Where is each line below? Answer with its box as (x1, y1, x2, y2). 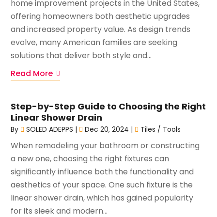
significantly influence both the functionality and (11, 166, 194, 177)
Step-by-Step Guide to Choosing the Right (11, 100, 206, 112)
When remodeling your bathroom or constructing (11, 139, 200, 151)
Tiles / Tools (140, 124, 181, 134)
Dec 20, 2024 (85, 124, 129, 134)
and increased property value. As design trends (11, 23, 191, 35)
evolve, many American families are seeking (11, 36, 178, 48)
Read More (11, 67, 53, 79)
